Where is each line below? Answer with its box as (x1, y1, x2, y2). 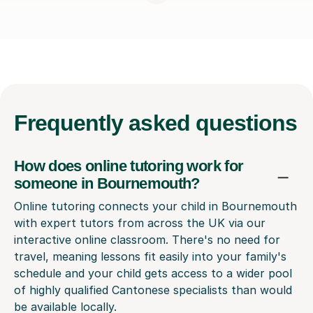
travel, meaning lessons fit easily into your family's (14, 249, 286, 263)
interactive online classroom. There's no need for (14, 232, 280, 247)
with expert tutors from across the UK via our (14, 215, 265, 230)
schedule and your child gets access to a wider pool (14, 265, 292, 280)
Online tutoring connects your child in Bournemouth (14, 198, 297, 213)
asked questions (129, 110, 298, 136)
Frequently (14, 110, 129, 136)
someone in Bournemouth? (14, 174, 200, 192)
